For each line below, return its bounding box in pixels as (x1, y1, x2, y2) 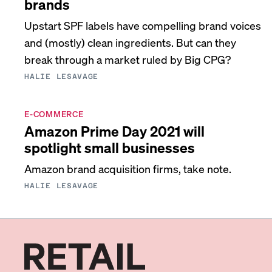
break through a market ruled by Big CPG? (24, 52, 231, 66)
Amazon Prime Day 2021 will (24, 122, 205, 140)
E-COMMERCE (24, 108, 84, 119)
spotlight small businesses (24, 138, 195, 156)
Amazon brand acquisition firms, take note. (24, 161, 232, 175)
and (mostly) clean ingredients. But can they (24, 35, 237, 49)
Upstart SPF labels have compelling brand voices (24, 18, 262, 32)
